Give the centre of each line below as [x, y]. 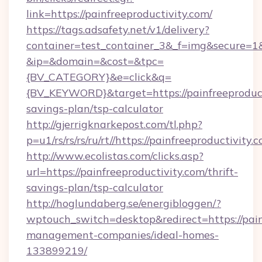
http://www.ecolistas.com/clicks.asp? [115, 156]
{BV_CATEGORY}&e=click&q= [99, 77]
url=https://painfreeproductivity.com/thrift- [132, 172]
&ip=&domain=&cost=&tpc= [95, 61]
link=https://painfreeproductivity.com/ [119, 14]
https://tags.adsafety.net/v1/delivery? [118, 30]
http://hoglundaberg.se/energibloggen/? [124, 203]
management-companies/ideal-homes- [123, 235]
